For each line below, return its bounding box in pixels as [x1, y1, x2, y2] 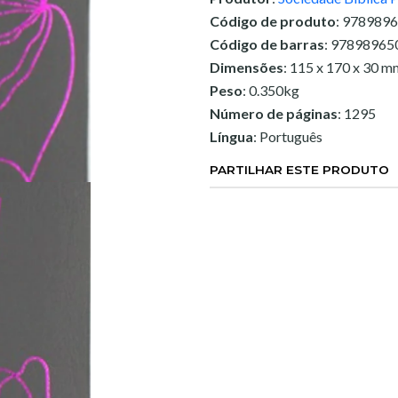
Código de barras [210, 36, 324, 52]
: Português [253, 128, 322, 145]
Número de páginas [210, 105, 338, 122]
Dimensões [210, 59, 283, 76]
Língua [210, 128, 253, 145]
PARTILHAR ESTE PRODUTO [210, 163, 389, 177]
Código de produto [210, 12, 336, 29]
